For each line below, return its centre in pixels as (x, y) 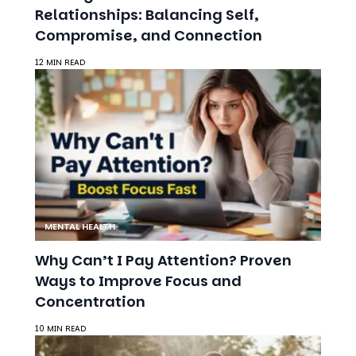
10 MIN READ (60, 287)
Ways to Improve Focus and (138, 239)
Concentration (90, 260)
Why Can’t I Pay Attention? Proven (163, 219)
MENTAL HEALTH (80, 185)
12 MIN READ (60, 21)
